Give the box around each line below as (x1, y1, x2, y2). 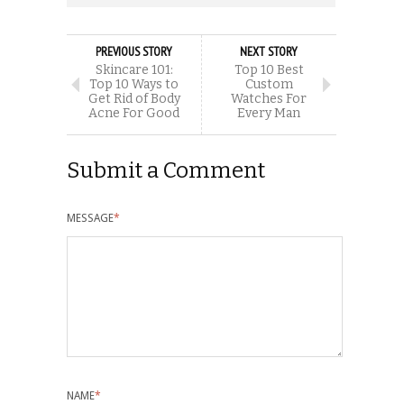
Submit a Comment (67, 157, 265, 183)
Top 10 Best (234, 61, 304, 78)
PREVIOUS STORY (96, 42, 172, 60)
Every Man (237, 105, 300, 121)
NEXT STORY (240, 42, 298, 60)
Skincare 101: (95, 61, 173, 78)
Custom (244, 76, 293, 92)
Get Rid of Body (87, 90, 180, 106)
